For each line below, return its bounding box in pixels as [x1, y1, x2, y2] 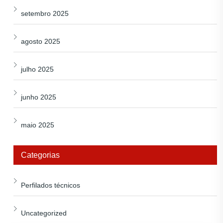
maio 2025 [21, 121, 54, 129]
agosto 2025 [21, 37, 60, 46]
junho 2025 [21, 93, 56, 102]
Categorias [21, 151, 60, 160]
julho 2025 [21, 65, 54, 74]
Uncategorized [21, 209, 67, 218]
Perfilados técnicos [21, 181, 80, 190]
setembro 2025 [21, 9, 69, 18]
